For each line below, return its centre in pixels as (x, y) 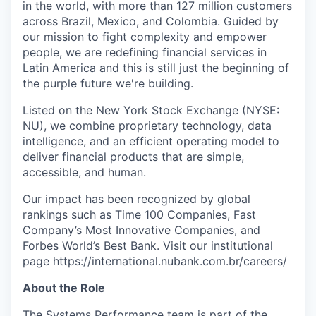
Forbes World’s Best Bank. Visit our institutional (148, 245)
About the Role (64, 287)
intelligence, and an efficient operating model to (151, 141)
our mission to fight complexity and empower (145, 36)
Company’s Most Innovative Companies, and (141, 230)
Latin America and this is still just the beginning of (156, 67)
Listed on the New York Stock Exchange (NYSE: (151, 110)
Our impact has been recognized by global (136, 199)
